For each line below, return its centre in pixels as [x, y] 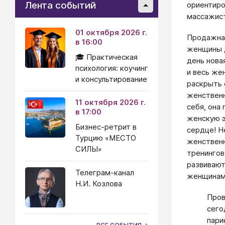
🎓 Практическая [106, 57]
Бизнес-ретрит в [106, 127]
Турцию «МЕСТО [106, 138]
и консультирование [111, 79]
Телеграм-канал [105, 173]
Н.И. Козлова [99, 184]
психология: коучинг [112, 68]
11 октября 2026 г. [110, 102]
